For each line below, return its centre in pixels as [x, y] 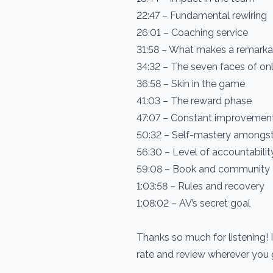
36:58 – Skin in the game [191, 84]
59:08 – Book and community [203, 169]
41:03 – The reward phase [194, 101]
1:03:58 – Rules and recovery [200, 186]
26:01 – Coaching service [192, 33]
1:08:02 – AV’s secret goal [193, 203]
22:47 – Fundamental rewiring [202, 16]
